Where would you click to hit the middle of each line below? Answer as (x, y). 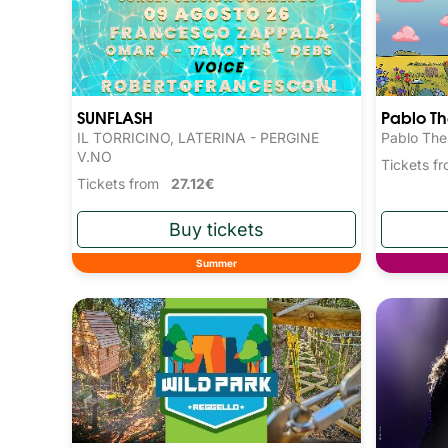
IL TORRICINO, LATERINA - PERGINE (198, 137)
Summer (216, 262)
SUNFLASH (115, 116)
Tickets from (124, 183)
